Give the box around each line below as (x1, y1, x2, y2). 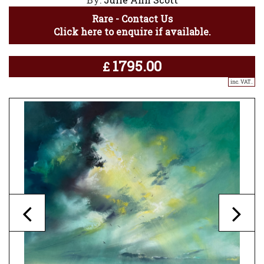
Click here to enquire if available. (53, 25, 211, 38)
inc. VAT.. (230, 78, 253, 85)
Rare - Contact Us (91, 12, 173, 25)
